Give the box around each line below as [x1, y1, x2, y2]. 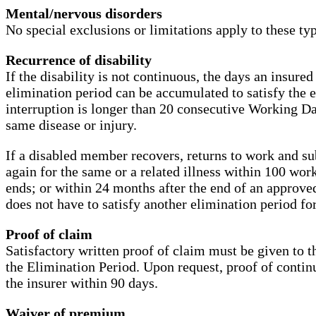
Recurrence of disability [6, 52, 152, 68]
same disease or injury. [6, 117, 137, 133]
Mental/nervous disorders [6, 6, 162, 22]
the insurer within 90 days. [6, 275, 158, 291]
